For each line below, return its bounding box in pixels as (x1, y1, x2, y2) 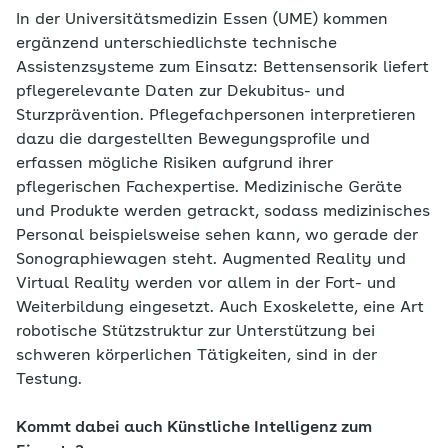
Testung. (16, 372, 82, 389)
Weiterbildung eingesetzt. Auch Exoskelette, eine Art (16, 300, 424, 317)
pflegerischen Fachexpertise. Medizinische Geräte (16, 180, 402, 197)
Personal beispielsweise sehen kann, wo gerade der (16, 228, 418, 245)
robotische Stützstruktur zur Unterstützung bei (16, 324, 375, 341)
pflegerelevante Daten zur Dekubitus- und (16, 84, 345, 101)
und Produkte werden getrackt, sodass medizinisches (16, 204, 430, 221)
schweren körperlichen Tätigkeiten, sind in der (16, 348, 377, 365)
